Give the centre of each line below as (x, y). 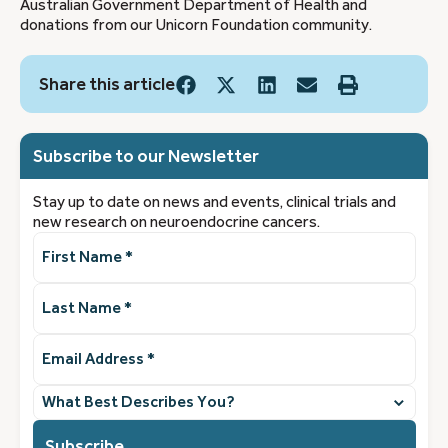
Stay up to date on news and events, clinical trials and (214, 201)
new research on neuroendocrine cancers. (176, 221)
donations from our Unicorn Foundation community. (196, 25)
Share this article (106, 83)
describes (66, 433)
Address (61, 362)
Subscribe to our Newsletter (145, 155)
